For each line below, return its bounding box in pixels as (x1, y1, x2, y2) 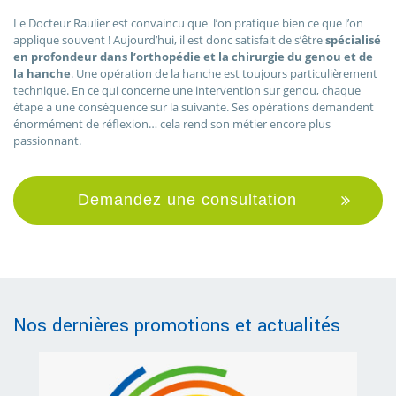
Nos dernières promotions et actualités (13, 312, 340, 339)
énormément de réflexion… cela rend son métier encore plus (13, 116, 331, 133)
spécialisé (325, 32, 381, 49)
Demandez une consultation (77, 191, 297, 209)
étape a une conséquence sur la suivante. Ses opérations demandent (13, 99, 374, 116)
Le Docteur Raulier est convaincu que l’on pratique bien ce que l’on (13, 15, 363, 32)
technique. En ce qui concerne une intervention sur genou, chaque (13, 82, 361, 99)
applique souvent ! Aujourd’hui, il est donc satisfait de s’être (13, 32, 325, 49)
